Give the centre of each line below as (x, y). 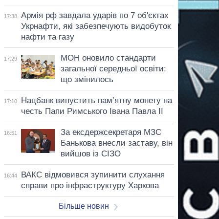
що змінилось (87, 79)
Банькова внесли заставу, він (116, 143)
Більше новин (84, 206)
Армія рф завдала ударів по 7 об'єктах (95, 15)
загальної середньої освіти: (113, 68)
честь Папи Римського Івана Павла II (92, 111)
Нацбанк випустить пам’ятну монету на (96, 100)
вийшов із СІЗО (90, 153)
